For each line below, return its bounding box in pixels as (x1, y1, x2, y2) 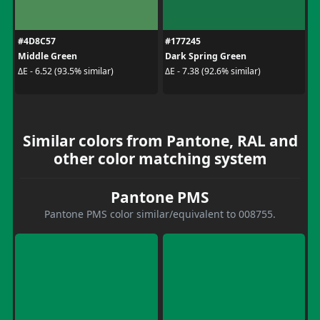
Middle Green (17, 49, 77, 62)
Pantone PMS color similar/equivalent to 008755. (44, 206, 276, 221)
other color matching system (53, 148, 267, 169)
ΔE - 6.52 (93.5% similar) (17, 65, 114, 77)
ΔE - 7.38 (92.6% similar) (165, 65, 261, 77)
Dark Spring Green (165, 49, 246, 62)
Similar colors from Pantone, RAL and (22, 130, 298, 151)
